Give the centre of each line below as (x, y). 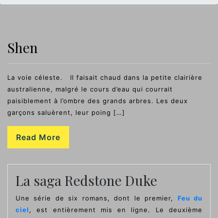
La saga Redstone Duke (86, 180)
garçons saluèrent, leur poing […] (66, 112)
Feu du (190, 198)
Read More (38, 137)
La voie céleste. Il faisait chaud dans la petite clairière (105, 77)
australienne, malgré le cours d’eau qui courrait (90, 89)
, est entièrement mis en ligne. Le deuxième (116, 209)
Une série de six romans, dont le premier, (97, 198)
